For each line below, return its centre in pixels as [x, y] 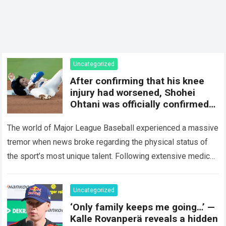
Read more [184, 171]
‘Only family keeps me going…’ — [143, 207]
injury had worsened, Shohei [133, 93]
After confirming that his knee [137, 81]
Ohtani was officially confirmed [140, 104]
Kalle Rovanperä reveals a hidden [144, 219]
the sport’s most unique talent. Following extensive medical [112, 156]
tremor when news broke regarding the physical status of [108, 142]
